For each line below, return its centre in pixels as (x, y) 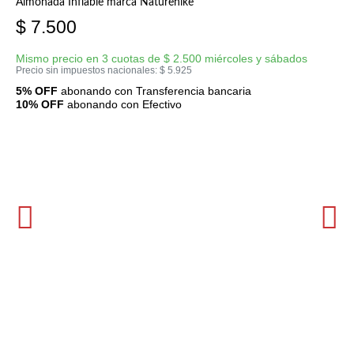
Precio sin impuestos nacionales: (88, 70)
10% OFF (40, 104)
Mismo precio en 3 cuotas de (90, 58)
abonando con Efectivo (123, 104)
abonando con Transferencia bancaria (154, 90)
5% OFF (37, 90)
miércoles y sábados (254, 58)
